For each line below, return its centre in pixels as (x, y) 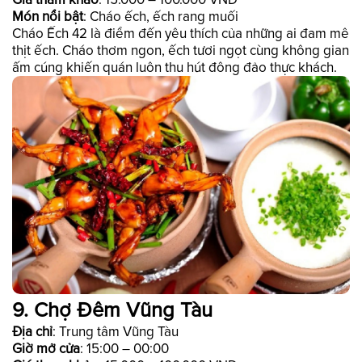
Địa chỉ (32, 331)
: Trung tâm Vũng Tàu (116, 331)
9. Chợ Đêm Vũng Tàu (112, 310)
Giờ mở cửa (46, 348)
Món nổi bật (48, 16)
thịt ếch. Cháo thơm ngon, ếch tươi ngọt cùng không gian (181, 50)
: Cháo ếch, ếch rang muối (161, 16)
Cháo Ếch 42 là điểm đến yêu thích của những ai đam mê (181, 33)
